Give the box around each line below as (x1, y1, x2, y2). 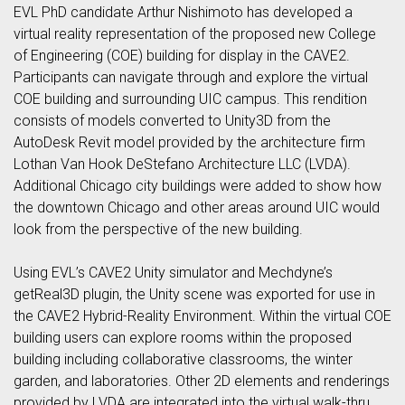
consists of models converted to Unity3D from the (14, 112, 331, 130)
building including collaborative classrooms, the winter (14, 351, 353, 369)
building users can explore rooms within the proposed (14, 329, 352, 347)
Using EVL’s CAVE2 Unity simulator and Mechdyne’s (14, 264, 333, 282)
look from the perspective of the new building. (14, 221, 303, 239)
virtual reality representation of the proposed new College (14, 25, 376, 43)
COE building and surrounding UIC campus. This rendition (14, 90, 367, 108)
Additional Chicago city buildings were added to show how (14, 177, 381, 195)
